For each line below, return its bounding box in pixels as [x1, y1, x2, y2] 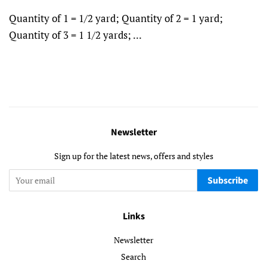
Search [121, 250, 146, 262]
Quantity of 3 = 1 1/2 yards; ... [9, 28, 142, 42]
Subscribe [207, 174, 248, 188]
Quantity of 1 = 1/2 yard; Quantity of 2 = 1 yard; [9, 11, 223, 26]
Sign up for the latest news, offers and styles [54, 150, 213, 162]
